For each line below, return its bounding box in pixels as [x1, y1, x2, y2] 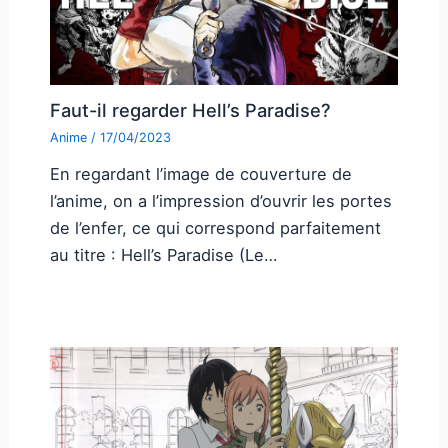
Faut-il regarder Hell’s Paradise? [49, 99, 331, 122]
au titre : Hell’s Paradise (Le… [49, 244, 277, 265]
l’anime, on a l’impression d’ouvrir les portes [49, 190, 392, 211]
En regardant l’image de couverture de [49, 163, 352, 184]
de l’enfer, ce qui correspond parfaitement [49, 217, 381, 238]
